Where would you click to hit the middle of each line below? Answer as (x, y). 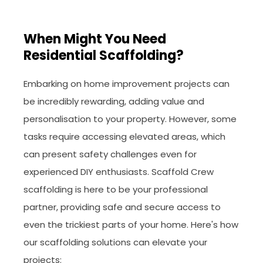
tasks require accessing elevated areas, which (124, 137)
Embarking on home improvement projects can (127, 84)
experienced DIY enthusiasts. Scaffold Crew (119, 172)
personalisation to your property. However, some (130, 119)
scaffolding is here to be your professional (116, 190)
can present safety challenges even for (110, 154)
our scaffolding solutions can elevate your (115, 242)
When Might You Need (95, 39)
